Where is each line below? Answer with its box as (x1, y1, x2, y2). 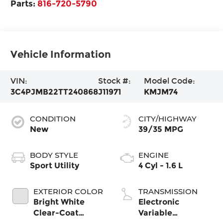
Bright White (33, 197, 85, 207)
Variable (138, 208, 172, 218)
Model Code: (143, 76, 195, 86)
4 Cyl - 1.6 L (138, 160, 183, 170)
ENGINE (138, 150, 169, 160)
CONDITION (30, 113, 76, 123)
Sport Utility (30, 160, 80, 170)
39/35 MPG (138, 124, 183, 134)
